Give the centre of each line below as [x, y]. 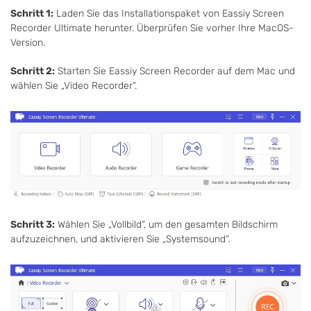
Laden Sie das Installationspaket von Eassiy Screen [169, 14]
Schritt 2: [33, 72]
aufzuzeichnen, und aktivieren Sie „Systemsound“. [120, 239]
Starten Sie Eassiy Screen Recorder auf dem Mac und [175, 72]
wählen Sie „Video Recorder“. [74, 86]
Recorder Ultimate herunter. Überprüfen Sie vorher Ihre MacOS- [152, 28]
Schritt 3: [33, 225]
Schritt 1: [32, 14]
